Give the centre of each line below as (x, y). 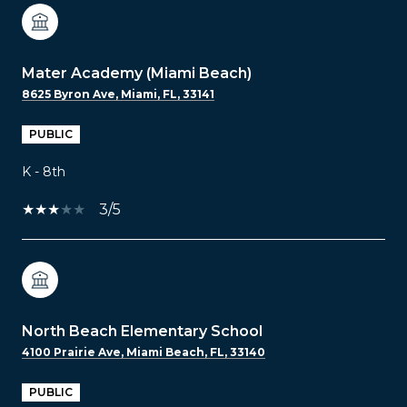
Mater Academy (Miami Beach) (137, 73)
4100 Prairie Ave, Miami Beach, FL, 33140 (144, 352)
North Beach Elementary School (142, 331)
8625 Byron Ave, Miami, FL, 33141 (118, 94)
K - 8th (44, 171)
